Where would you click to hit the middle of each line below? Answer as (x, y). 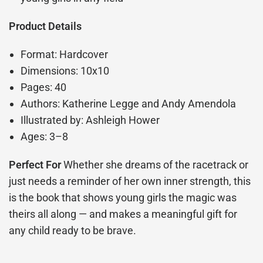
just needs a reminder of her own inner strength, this (130, 181)
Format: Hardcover (65, 55)
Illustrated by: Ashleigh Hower (90, 120)
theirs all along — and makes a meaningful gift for (123, 214)
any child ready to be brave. (73, 231)
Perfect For (35, 165)
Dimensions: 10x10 (65, 71)
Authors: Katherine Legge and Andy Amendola (129, 104)
